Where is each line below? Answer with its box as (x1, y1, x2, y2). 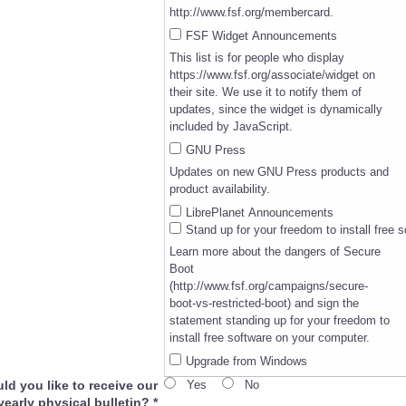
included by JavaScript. (169, 119, 293, 133)
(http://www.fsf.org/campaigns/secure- (169, 278, 368, 293)
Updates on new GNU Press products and (169, 164, 389, 179)
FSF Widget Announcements (185, 28, 337, 43)
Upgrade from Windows (185, 353, 307, 368)
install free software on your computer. (169, 330, 370, 344)
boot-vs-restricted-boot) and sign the (169, 295, 359, 310)
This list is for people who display (169, 50, 344, 64)
